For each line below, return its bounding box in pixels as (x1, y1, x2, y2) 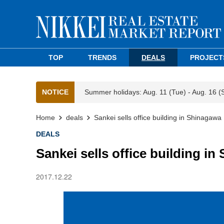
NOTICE (42, 88, 68, 96)
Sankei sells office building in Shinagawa (94, 113, 221, 121)
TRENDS (88, 53, 117, 61)
